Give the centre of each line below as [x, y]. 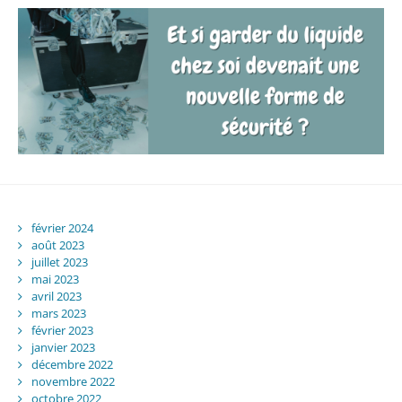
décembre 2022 [72, 364]
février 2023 [62, 330]
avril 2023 [56, 296]
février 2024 [62, 227]
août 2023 [57, 245]
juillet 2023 [59, 262]
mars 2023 [58, 313]
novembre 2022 [73, 381]
